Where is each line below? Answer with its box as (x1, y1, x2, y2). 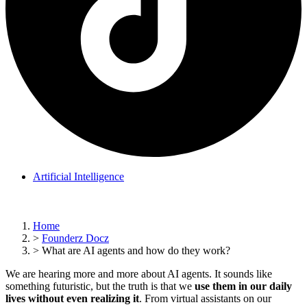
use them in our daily (195, 280, 292, 292)
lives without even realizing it (5, 292, 139, 304)
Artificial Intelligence (33, 170, 124, 182)
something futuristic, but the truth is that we (5, 280, 195, 292)
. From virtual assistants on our (139, 292, 271, 304)
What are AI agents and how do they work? (42, 244, 230, 256)
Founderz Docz (42, 232, 109, 244)
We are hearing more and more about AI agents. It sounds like (5, 267, 272, 280)
